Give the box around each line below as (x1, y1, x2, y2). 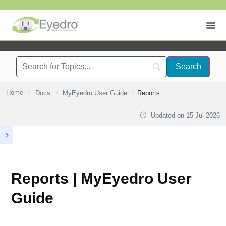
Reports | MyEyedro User (11, 170, 192, 187)
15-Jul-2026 (186, 111, 220, 119)
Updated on (148, 111, 186, 119)
